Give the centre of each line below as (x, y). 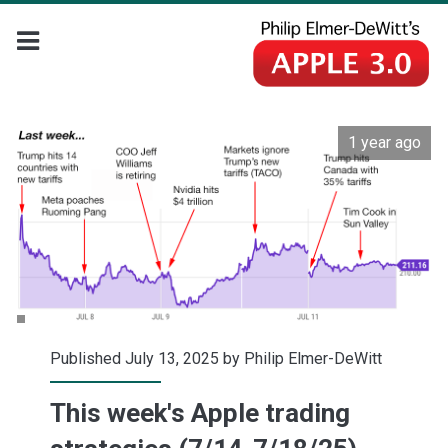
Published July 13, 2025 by (146, 359)
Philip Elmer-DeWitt (312, 359)
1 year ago (385, 143)
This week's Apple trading (199, 413)
